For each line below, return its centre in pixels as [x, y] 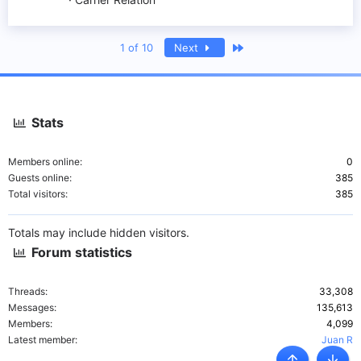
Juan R [337, 340]
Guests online [39, 178]
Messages [31, 307]
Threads [27, 291]
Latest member [41, 340]
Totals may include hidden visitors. [99, 232]
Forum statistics [82, 252]
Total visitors [37, 194]
